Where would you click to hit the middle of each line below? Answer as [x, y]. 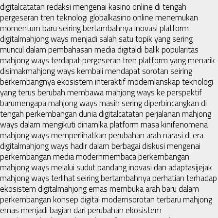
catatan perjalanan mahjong [165, 114]
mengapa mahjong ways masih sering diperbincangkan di [111, 103]
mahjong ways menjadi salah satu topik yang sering [106, 39]
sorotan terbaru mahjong [170, 199]
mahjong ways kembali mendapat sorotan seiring [109, 71]
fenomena [190, 124]
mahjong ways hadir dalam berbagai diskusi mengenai [110, 146]
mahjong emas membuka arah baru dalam [128, 189]
